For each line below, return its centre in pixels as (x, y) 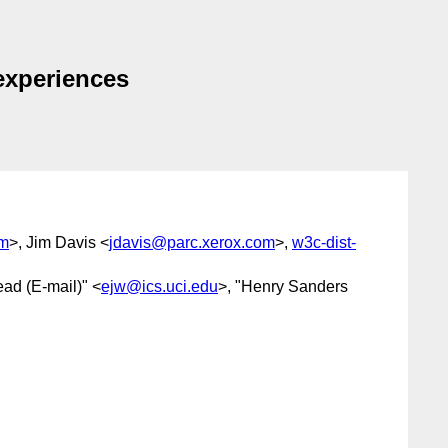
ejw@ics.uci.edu (159, 286)
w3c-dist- (324, 242)
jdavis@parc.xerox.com (192, 242)
